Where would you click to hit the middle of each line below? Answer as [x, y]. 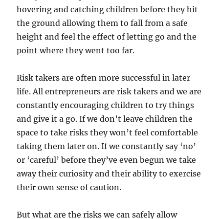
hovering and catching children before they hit [108, 10]
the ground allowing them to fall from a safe [102, 23]
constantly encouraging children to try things [106, 105]
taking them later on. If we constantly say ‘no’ [107, 146]
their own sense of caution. [69, 187]
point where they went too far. [76, 51]
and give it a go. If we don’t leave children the [105, 119]
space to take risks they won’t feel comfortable [108, 133]
